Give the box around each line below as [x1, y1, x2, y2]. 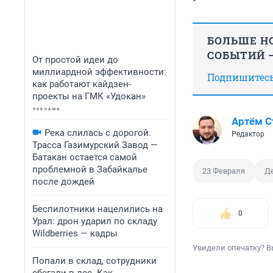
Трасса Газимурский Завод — [32, 140, 158, 151]
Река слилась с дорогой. [44, 127, 151, 138]
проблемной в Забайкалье [32, 164, 147, 175]
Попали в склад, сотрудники [32, 255, 157, 266]
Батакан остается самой [32, 152, 137, 163]
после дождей [32, 176, 94, 187]
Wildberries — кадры [32, 228, 118, 239]
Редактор [232, 130, 264, 139]
